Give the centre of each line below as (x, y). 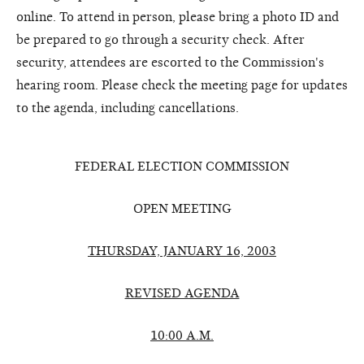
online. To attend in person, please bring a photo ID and (178, 17)
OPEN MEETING (182, 208)
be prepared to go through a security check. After (160, 39)
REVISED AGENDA (182, 293)
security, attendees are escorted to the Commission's (170, 62)
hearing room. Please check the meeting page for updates (182, 85)
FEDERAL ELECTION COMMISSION (182, 166)
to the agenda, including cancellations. (128, 108)
